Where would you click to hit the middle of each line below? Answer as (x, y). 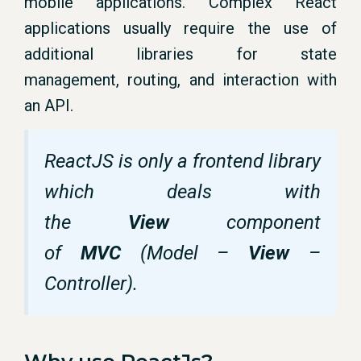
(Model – (194, 253)
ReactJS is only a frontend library (183, 161)
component (274, 222)
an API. (49, 106)
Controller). (91, 284)
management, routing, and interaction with (180, 80)
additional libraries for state (180, 54)
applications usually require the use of (180, 28)
